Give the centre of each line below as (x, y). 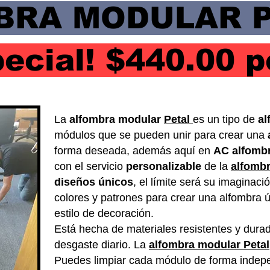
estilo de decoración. (104, 213)
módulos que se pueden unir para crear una (161, 135)
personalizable (165, 166)
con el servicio (90, 166)
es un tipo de (225, 119)
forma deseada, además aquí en (134, 151)
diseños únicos (94, 182)
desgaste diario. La (102, 245)
